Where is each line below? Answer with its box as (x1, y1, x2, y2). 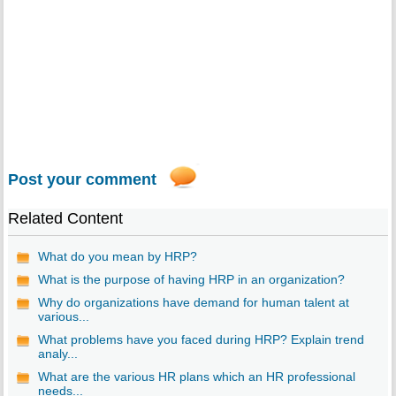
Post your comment (7, 171, 156, 189)
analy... (37, 346, 78, 362)
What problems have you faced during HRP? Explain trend (37, 332, 364, 347)
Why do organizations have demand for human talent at (37, 295, 349, 310)
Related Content (7, 209, 123, 228)
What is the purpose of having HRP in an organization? (37, 272, 345, 287)
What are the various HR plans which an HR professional (37, 369, 355, 385)
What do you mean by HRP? (37, 249, 197, 264)
